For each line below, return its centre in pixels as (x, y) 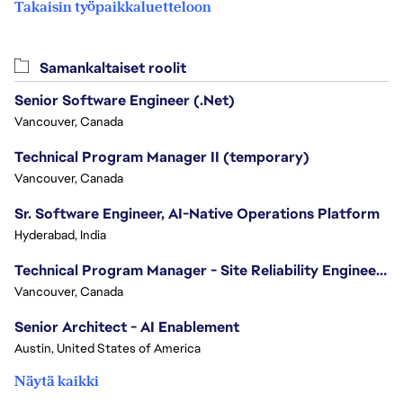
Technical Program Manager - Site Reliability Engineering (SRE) (381, 271)
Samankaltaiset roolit (111, 68)
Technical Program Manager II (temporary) (162, 157)
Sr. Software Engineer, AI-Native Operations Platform (197, 214)
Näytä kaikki (57, 381)
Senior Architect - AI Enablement (127, 327)
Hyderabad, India (60, 235)
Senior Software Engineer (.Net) (125, 101)
